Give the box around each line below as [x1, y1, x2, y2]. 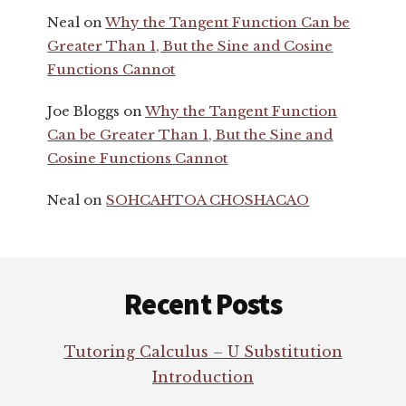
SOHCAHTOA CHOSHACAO [106, 190, 310, 208]
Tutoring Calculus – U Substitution [63, 343, 343, 362]
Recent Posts [123, 286, 283, 324]
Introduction [152, 368, 254, 387]
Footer [20, 255, 102, 292]
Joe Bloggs [47, 101, 121, 120]
